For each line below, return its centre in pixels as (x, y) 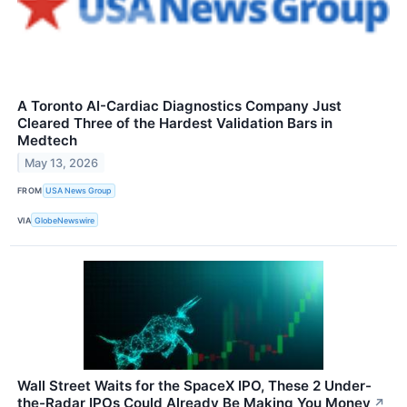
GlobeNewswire (65, 220)
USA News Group (79, 191)
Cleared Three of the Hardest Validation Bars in (175, 123)
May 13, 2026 (62, 163)
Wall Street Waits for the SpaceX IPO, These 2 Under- (194, 386)
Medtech (47, 140)
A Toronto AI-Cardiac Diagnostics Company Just (179, 105)
